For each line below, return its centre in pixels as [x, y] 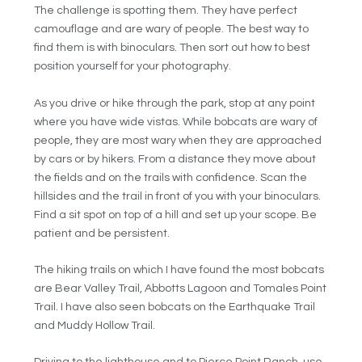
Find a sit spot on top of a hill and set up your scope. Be [176, 215]
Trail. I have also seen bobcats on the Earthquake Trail [175, 307]
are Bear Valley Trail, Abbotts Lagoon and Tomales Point [181, 289]
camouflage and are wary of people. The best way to [172, 29]
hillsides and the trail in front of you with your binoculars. [178, 196]
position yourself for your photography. [133, 67]
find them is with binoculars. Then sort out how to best [173, 48]
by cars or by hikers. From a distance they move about [175, 159]
